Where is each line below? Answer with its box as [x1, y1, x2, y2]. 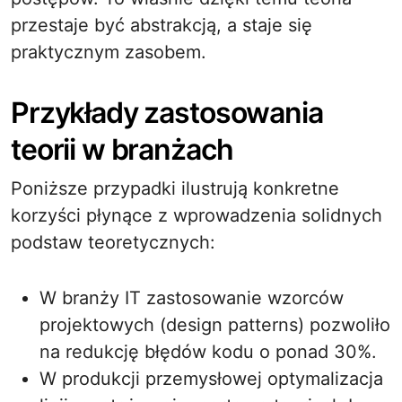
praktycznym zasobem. [11, 41, 206, 63]
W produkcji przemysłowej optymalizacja [39, 368, 383, 389]
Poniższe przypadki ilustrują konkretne [11, 178, 339, 199]
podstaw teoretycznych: [11, 232, 215, 253]
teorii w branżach [11, 132, 233, 167]
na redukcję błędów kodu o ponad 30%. [39, 341, 377, 363]
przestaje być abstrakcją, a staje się [11, 14, 312, 36]
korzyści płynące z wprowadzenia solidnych [11, 205, 382, 226]
